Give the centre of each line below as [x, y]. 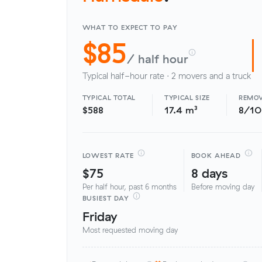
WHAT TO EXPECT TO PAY [130, 28]
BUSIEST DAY [106, 199]
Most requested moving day [130, 230]
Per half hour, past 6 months [129, 187]
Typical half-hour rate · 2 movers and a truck [166, 76]
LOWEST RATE [108, 155]
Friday [99, 216]
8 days [209, 173]
